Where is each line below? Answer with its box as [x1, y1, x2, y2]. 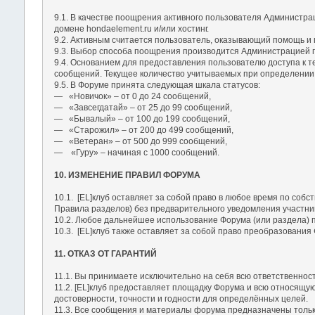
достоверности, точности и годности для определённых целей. [53, 293, 308, 304]
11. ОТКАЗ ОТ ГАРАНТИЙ [53, 248, 157, 259]
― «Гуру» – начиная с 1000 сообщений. [53, 147, 219, 157]
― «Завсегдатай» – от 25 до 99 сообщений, [53, 102, 232, 112]
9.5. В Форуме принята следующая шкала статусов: [53, 79, 260, 90]
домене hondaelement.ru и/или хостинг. [53, 23, 209, 34]
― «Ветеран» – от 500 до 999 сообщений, [53, 136, 227, 146]
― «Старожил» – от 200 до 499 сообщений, [53, 124, 233, 135]
